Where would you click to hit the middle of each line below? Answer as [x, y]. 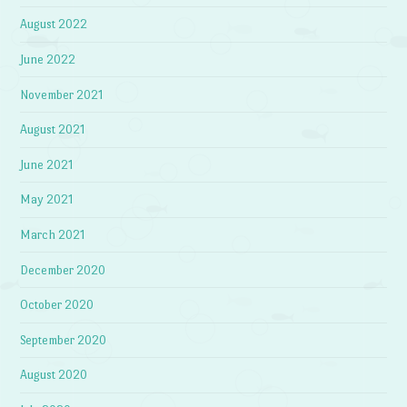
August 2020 [54, 375]
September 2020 [64, 340]
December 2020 [63, 270]
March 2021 [53, 235]
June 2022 [48, 60]
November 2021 [62, 94]
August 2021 [53, 130]
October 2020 [57, 305]
